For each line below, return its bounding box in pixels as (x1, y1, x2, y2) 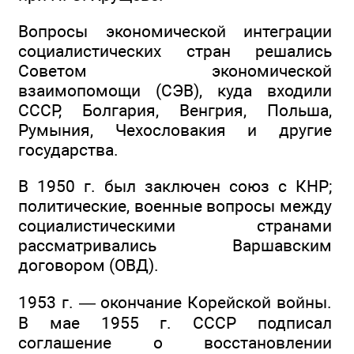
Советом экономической (18, 60, 332, 81)
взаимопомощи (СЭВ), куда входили (18, 80, 332, 100)
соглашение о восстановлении (18, 332, 332, 352)
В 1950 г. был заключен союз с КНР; (18, 176, 332, 197)
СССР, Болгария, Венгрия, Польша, (18, 100, 332, 120)
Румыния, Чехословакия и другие (18, 119, 332, 140)
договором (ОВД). (18, 255, 159, 276)
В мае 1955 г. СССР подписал (18, 312, 332, 333)
